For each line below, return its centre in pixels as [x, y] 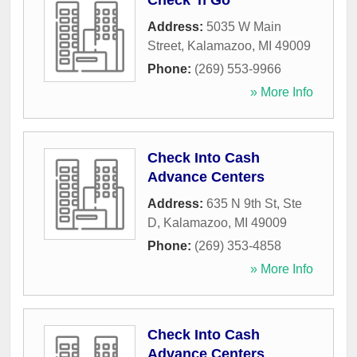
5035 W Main [244, 27]
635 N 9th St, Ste [254, 204]
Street [164, 46]
